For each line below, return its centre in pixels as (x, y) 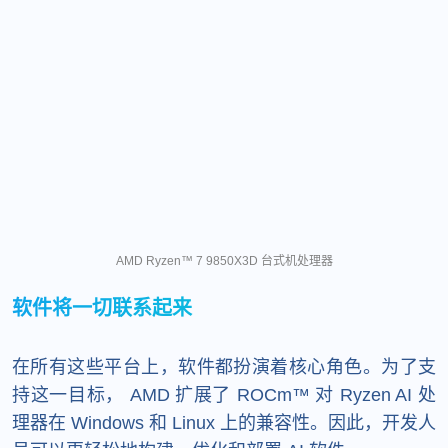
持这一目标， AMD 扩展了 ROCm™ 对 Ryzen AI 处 (224, 394)
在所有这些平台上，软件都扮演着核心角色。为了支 (224, 366)
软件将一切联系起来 (102, 307)
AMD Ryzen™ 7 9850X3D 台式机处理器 (224, 260)
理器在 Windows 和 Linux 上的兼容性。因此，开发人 (224, 422)
